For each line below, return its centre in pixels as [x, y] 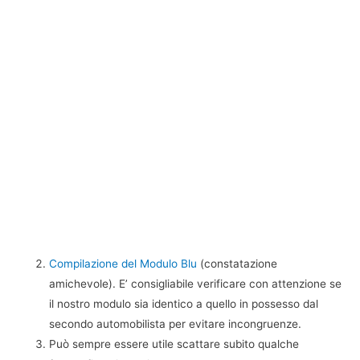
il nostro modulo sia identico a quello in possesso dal [184, 303]
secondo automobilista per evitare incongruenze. [176, 323]
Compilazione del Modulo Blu [123, 263]
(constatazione [237, 263]
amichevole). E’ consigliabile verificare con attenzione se [196, 283]
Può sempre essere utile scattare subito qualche [174, 344]
